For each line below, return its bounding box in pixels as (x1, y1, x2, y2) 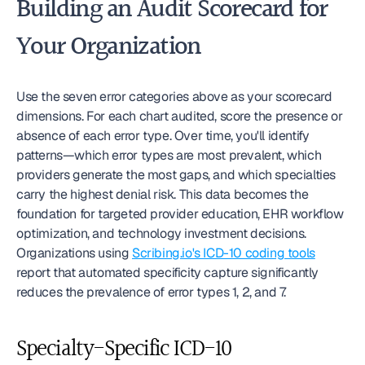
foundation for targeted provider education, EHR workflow (16, 205, 344, 222)
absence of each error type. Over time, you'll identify (16, 127, 310, 144)
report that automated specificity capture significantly (16, 264, 319, 281)
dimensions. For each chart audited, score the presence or (16, 108, 343, 125)
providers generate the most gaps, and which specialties (16, 166, 336, 183)
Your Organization (16, 27, 201, 68)
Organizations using (16, 244, 132, 262)
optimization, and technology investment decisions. (16, 225, 307, 242)
